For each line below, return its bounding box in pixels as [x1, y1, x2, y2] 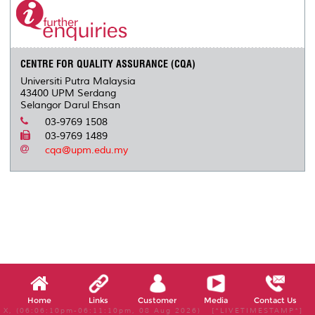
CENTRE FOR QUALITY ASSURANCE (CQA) [20, 58, 196, 71]
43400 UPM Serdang [20, 87, 117, 100]
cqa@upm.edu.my [45, 144, 129, 157]
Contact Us [253, 295, 297, 305]
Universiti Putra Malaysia [20, 75, 136, 88]
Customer [138, 295, 177, 305]
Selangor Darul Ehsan [20, 99, 121, 112]
